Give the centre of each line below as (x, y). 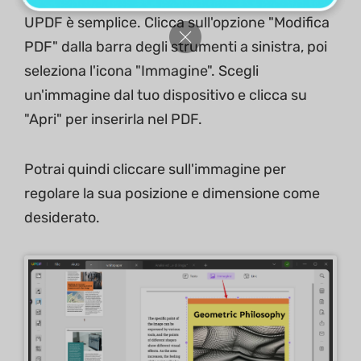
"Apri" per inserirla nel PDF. (113, 120)
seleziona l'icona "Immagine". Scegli (141, 71)
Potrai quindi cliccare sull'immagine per (155, 170)
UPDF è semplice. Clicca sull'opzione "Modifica (177, 23)
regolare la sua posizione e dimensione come (172, 194)
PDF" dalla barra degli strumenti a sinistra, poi (176, 47)
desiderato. (62, 218)
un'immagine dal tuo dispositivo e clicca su (166, 95)
